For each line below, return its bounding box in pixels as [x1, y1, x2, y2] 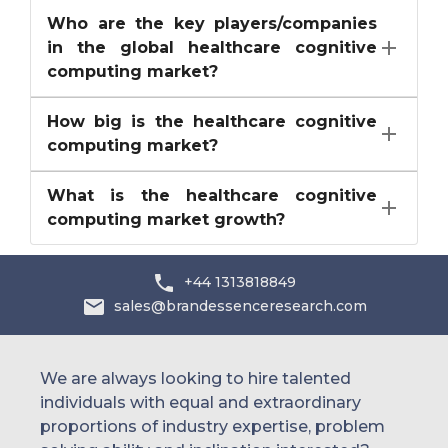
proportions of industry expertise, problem [40, 416, 385, 436]
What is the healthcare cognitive [47, 185, 377, 205]
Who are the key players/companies [47, 13, 377, 33]
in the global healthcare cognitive [47, 37, 377, 57]
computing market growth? [47, 209, 285, 229]
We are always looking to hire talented [40, 368, 351, 388]
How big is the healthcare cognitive [47, 111, 377, 131]
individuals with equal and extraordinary [40, 392, 361, 412]
